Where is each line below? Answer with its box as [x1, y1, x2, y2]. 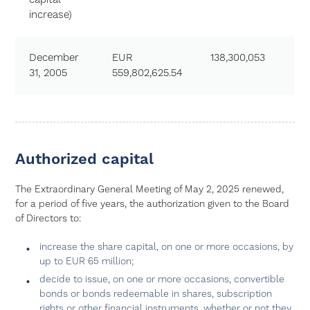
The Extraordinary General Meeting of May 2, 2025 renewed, [15, 183, 284, 196]
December [29, 51, 80, 64]
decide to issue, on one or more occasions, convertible [39, 273, 285, 286]
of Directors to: [15, 212, 82, 225]
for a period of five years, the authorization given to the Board [15, 198, 290, 210]
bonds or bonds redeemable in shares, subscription [39, 288, 273, 300]
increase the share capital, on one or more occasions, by [39, 241, 294, 253]
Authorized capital [15, 150, 154, 169]
